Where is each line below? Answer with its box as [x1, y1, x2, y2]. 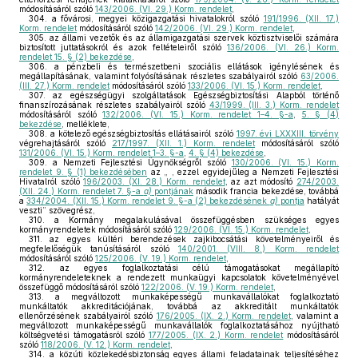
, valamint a [290, 311, 340, 320]
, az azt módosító [225, 177, 297, 186]
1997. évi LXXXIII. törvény [236, 129, 340, 138]
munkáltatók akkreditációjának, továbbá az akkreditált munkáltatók [19, 301, 339, 311]
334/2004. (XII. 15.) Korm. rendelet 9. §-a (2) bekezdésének [26, 196, 270, 205]
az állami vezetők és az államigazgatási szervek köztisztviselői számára [46, 33, 339, 42]
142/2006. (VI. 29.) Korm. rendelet [155, 23, 292, 33]
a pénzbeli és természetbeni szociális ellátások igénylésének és [47, 62, 339, 71]
